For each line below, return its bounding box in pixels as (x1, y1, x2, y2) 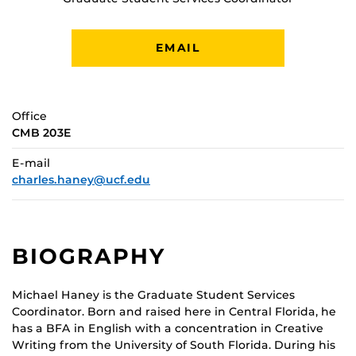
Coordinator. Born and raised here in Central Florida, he (12, 304, 336, 319)
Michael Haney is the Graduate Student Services (12, 287, 295, 302)
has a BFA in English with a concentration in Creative (12, 320, 323, 335)
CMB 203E (12, 125, 72, 140)
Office (12, 108, 47, 123)
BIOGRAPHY (12, 242, 167, 269)
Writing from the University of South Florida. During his (12, 337, 335, 352)
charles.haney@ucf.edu (12, 172, 150, 187)
